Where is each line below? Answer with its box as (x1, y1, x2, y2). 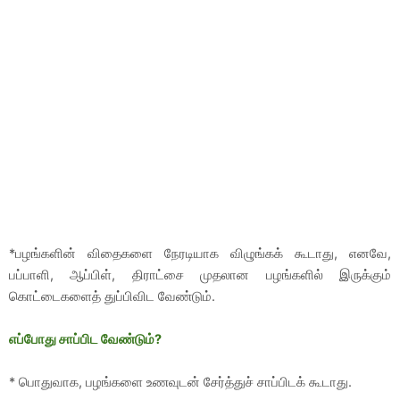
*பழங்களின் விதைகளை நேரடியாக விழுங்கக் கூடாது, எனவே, (9, 245, 391, 262)
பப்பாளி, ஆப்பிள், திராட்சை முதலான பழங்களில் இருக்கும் (9, 266, 391, 283)
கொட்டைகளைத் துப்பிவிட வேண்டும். (9, 287, 215, 304)
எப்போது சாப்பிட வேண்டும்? (9, 330, 162, 347)
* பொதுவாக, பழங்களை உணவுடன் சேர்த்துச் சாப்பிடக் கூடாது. (9, 373, 352, 390)
